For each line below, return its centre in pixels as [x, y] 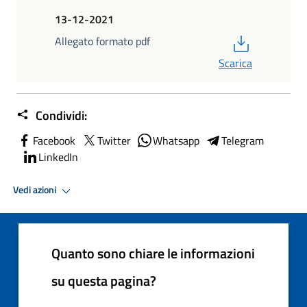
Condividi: [60, 115]
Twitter [114, 140]
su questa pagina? [104, 280]
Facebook [54, 140]
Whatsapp [176, 140]
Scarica [235, 63]
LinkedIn [58, 157]
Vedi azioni [36, 190]
